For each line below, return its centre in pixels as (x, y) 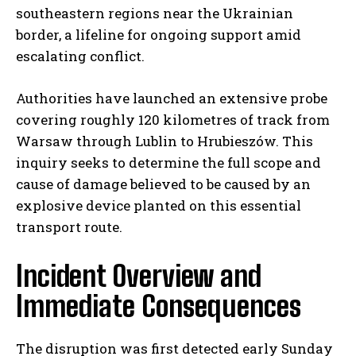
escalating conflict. (80, 56)
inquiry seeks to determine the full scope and (168, 163)
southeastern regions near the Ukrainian (155, 14)
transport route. (69, 227)
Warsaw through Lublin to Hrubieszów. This (164, 141)
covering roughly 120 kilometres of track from (173, 120)
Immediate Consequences (159, 307)
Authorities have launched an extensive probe (172, 99)
